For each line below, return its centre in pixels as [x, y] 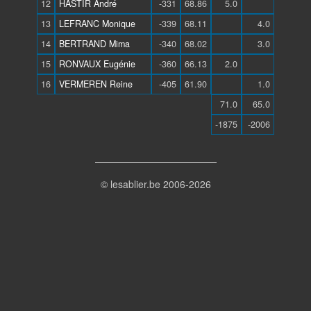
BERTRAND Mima [94, 44]
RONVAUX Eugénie [97, 64]
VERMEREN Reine [96, 84]
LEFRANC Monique [97, 24]
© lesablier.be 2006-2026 [155, 184]
